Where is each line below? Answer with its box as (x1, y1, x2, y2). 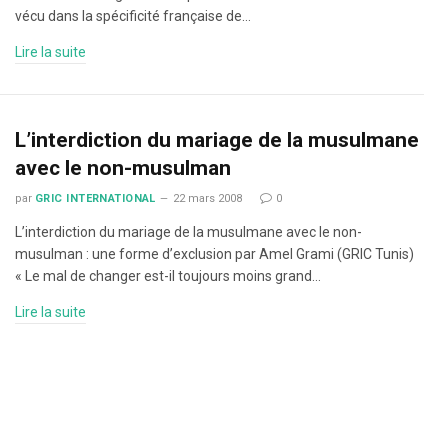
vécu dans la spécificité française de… (15, 8, 251, 24)
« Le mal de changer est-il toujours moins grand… (15, 268, 321, 284)
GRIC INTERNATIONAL (35, 192, 156, 205)
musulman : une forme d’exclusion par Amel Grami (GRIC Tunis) (15, 246, 414, 262)
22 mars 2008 (172, 192, 242, 205)
